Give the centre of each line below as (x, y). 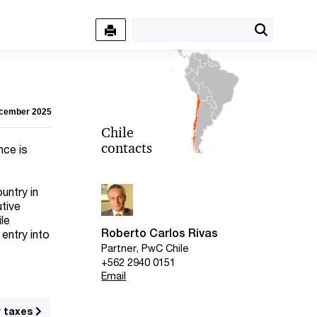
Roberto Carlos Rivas (160, 233)
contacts (127, 148)
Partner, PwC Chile (145, 248)
